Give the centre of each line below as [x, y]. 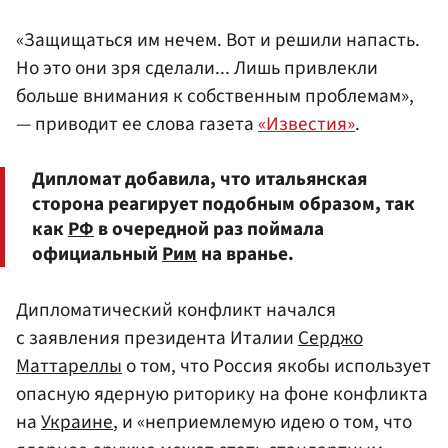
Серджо [330, 337]
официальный [97, 253]
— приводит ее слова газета [137, 124]
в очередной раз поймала [209, 228]
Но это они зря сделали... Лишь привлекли [197, 68]
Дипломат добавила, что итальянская [199, 178]
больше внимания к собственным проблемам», [215, 96]
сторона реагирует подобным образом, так [223, 203]
